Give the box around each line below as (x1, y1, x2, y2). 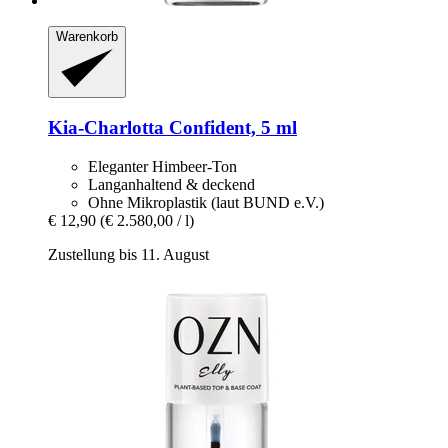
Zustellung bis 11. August (48, 245, 209, 263)
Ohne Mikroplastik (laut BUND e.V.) (88, 193, 324, 211)
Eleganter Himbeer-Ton (88, 157, 237, 175)
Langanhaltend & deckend (88, 175, 255, 193)
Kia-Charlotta (48, 116, 164, 138)
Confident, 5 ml (164, 116, 297, 138)
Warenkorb (56, 28, 118, 44)
